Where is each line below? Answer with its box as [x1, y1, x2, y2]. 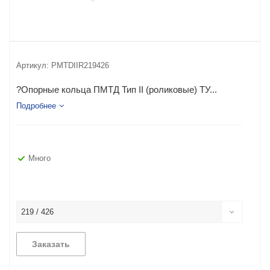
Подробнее [16, 101, 56, 110]
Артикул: [16, 61, 51, 70]
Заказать [32, 239, 70, 249]
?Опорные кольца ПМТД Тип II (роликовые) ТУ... [16, 84, 217, 95]
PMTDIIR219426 [51, 61, 109, 70]
